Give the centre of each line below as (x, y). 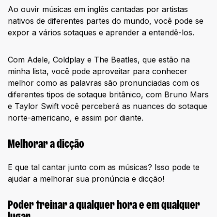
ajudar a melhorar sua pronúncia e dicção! (86, 179)
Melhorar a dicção (46, 145)
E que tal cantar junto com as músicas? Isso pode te (104, 167)
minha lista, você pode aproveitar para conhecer (98, 71)
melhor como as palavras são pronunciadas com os (104, 83)
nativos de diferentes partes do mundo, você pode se (106, 21)
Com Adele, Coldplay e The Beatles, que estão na (99, 59)
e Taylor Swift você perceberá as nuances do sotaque (108, 106)
